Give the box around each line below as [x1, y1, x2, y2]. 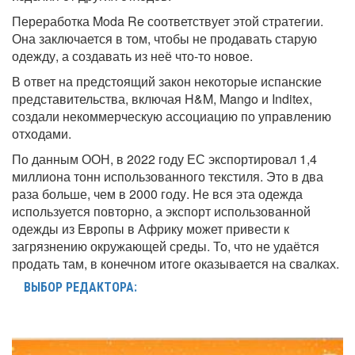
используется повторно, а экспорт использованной [12, 201, 311, 220]
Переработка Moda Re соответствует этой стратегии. [12, 11, 323, 30]
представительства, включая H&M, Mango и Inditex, [12, 89, 312, 108]
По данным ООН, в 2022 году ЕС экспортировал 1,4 [12, 149, 317, 168]
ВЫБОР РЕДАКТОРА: [24, 279, 137, 295]
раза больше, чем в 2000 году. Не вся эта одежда [12, 184, 303, 203]
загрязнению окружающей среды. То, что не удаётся [12, 236, 319, 255]
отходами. [12, 124, 71, 143]
